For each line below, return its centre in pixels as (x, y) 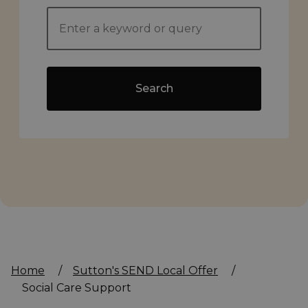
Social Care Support (77, 288)
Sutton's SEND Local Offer (145, 271)
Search (154, 89)
